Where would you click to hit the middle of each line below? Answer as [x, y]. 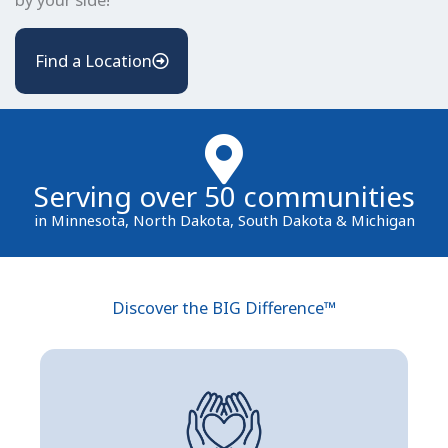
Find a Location [93, 61]
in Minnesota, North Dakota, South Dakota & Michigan [224, 220]
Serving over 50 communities [224, 196]
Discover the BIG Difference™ [224, 308]
